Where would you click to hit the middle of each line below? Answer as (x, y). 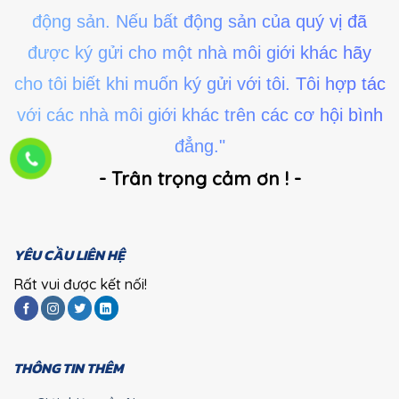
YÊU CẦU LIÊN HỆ (69, 255)
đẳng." (199, 147)
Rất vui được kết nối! (80, 285)
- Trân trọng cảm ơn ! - (199, 179)
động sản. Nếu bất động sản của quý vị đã (199, 22)
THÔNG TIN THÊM (68, 368)
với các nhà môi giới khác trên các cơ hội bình (199, 115)
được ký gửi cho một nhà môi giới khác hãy (199, 53)
